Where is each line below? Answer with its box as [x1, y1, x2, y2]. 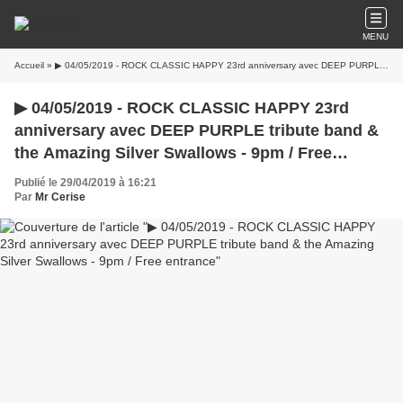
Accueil [14, 60, 44, 70]
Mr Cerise [35, 191, 85, 203]
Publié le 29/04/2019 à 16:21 [14, 176, 157, 189]
